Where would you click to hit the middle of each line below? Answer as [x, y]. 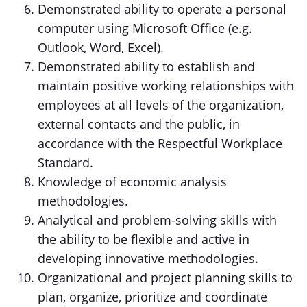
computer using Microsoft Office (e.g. [145, 28]
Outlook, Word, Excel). [101, 47]
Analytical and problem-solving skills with [157, 220]
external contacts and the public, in [139, 124]
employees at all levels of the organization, [161, 105]
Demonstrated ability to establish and [146, 66]
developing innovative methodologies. [148, 258]
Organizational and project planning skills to [165, 278]
